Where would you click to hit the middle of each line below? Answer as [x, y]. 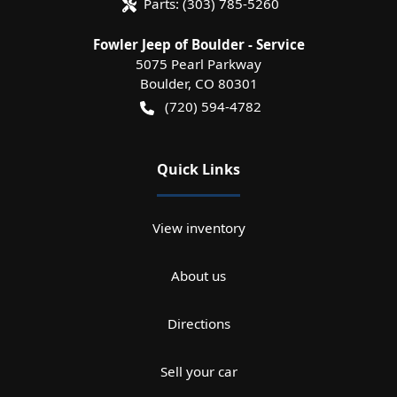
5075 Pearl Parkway [198, 64]
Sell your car [198, 372]
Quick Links [198, 170]
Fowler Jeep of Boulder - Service [198, 45]
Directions [198, 324]
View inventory [198, 228]
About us [198, 276]
